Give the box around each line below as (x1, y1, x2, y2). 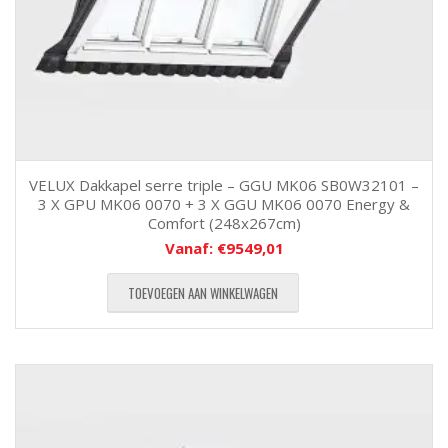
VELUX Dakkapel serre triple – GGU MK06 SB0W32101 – (29, 175, 419, 195)
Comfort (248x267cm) (147, 213, 301, 233)
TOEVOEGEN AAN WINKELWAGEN (128, 283, 278, 303)
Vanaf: (164, 238, 217, 258)
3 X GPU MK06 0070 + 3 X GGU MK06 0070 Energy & (38, 194, 410, 214)
